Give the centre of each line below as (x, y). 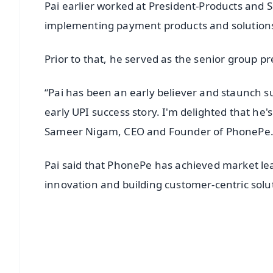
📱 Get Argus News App (199, 246)
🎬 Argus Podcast (236, 264)
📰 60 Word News (164, 264)
